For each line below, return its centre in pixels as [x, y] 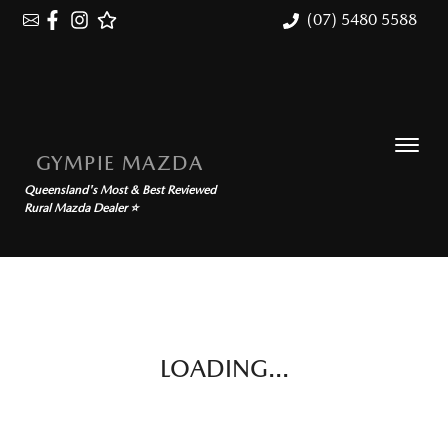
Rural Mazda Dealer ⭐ [81, 208]
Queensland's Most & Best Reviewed [120, 190]
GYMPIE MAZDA [120, 163]
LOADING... [224, 368]
